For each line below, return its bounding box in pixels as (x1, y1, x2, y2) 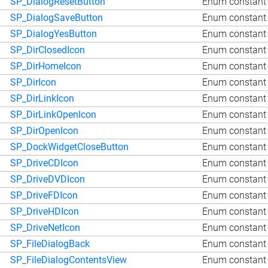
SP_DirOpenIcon (10, 124, 78, 136)
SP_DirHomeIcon (10, 60, 81, 72)
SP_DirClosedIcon (10, 44, 85, 56)
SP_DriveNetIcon (10, 221, 80, 233)
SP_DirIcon (10, 76, 56, 88)
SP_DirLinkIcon (10, 92, 74, 104)
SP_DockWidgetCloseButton (10, 141, 129, 153)
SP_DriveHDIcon (10, 205, 79, 217)
